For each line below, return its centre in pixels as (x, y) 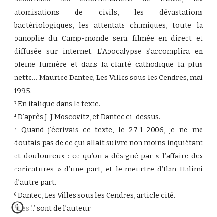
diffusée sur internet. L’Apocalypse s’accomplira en (108, 51)
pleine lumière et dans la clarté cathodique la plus (108, 64)
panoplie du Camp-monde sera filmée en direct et (108, 38)
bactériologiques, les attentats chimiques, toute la (108, 25)
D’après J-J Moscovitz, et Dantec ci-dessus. (89, 117)
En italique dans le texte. (59, 104)
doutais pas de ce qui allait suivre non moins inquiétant (108, 143)
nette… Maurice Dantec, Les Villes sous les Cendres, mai (108, 77)
